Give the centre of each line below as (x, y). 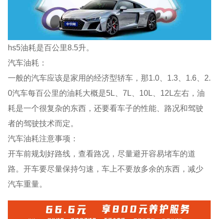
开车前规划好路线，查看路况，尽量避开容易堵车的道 (102, 153)
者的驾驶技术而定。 (43, 123)
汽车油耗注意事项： (43, 138)
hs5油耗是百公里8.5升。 (51, 47)
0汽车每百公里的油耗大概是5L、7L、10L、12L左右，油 (107, 93)
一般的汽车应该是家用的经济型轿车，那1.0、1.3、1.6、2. (109, 77)
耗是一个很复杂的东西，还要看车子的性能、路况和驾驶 (106, 108)
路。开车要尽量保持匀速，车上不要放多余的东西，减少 (106, 168)
